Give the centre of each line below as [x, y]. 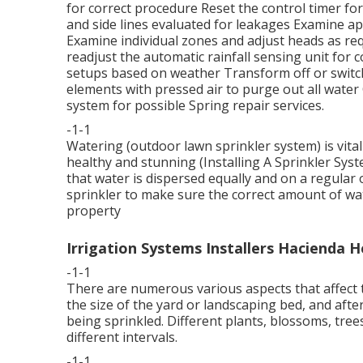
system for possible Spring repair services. [195, 105]
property [94, 210]
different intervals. [122, 337]
